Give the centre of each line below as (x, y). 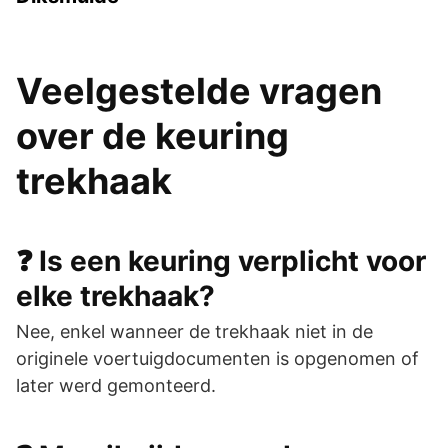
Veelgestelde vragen (199, 90)
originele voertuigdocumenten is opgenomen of (217, 358)
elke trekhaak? (115, 295)
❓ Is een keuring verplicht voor (221, 260)
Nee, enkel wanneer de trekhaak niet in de (194, 331)
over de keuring (152, 135)
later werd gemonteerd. (116, 385)
